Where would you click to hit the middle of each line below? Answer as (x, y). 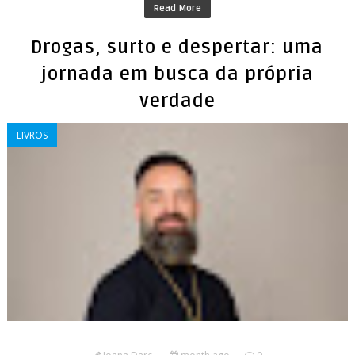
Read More (177, 9)
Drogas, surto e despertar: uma (177, 48)
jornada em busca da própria (177, 75)
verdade (177, 102)
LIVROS (32, 136)
